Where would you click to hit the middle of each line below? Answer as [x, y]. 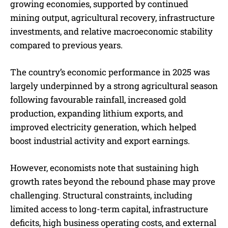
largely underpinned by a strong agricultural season [114, 86]
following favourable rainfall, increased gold [98, 100]
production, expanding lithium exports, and [97, 113]
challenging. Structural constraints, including [101, 195]
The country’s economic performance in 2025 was [110, 72]
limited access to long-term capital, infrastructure [109, 209]
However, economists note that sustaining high [105, 168]
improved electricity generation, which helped [103, 127]
